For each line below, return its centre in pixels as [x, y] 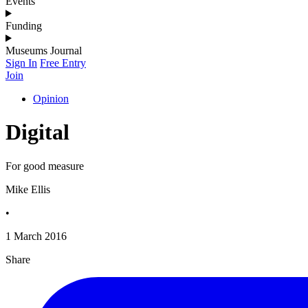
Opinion [51, 98]
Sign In [21, 63]
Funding [24, 25]
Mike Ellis [28, 189]
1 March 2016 [36, 236]
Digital [37, 132]
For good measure [45, 166]
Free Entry [63, 63]
